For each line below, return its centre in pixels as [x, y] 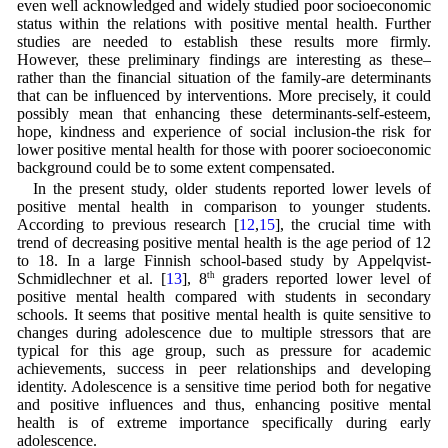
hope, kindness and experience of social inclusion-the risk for [224, 131]
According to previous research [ [127, 225]
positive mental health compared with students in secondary [224, 297]
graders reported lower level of [323, 279]
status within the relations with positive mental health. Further [224, 23]
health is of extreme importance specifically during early [224, 423]
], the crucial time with [353, 225]
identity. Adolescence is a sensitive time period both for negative [224, 387]
